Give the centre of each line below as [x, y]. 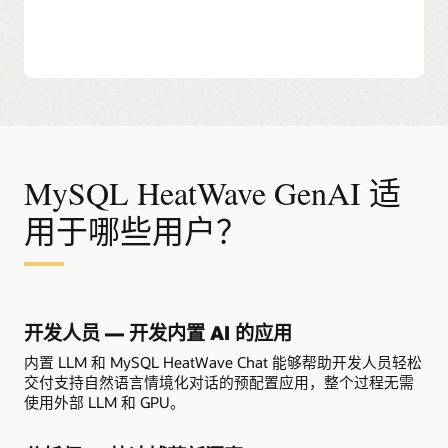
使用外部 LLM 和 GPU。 [104, 401]
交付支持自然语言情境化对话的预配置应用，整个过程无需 [219, 381]
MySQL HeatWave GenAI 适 [212, 192]
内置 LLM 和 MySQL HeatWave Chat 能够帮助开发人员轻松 [223, 361]
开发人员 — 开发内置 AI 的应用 [158, 333]
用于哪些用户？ [136, 230]
